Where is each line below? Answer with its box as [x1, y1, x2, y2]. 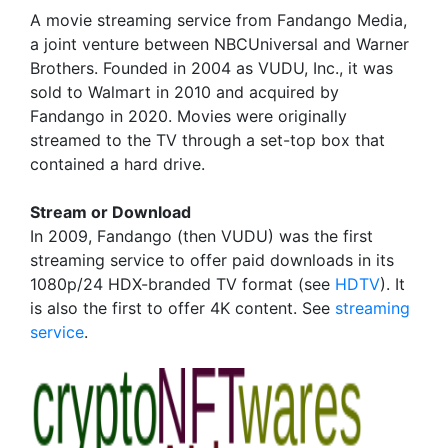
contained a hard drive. [30, 154, 205, 174]
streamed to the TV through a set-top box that [30, 130, 385, 150]
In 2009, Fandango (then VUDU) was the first [30, 226, 373, 246]
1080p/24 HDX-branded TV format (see [30, 274, 335, 294]
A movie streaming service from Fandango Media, [30, 10, 407, 30]
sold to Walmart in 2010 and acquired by [30, 82, 339, 102]
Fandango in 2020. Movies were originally [30, 106, 347, 126]
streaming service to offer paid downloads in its [30, 250, 394, 270]
